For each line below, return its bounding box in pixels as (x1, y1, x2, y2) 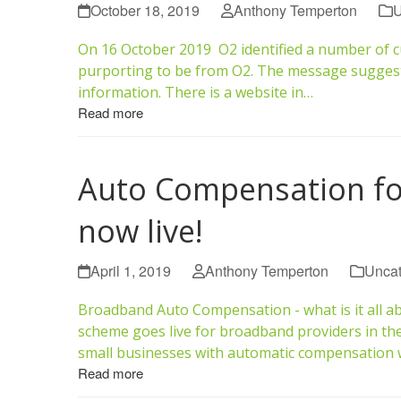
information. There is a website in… (78, 81, 313, 102)
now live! (78, 209, 203, 252)
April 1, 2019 (90, 260, 171, 281)
